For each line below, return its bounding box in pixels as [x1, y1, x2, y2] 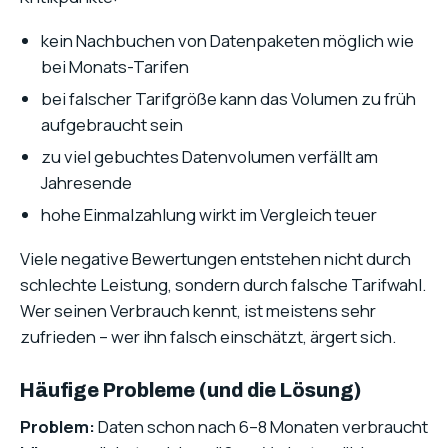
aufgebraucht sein [41, 112, 183, 136]
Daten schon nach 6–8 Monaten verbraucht [95, 415, 428, 439]
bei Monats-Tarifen [41, 55, 189, 79]
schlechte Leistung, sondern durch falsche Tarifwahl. [20, 273, 426, 297]
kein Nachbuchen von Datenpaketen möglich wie [41, 29, 414, 53]
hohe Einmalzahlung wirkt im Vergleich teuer [41, 202, 377, 226]
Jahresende [41, 170, 132, 194]
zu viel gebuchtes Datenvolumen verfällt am [41, 144, 378, 168]
